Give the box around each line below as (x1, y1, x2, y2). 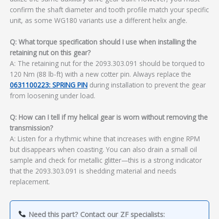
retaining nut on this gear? (10, 48, 90, 58)
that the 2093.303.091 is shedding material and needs (10, 166, 176, 175)
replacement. (10, 176, 50, 186)
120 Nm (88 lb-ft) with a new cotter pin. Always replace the (10, 69, 191, 79)
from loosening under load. (10, 91, 95, 101)
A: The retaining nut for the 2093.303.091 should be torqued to (10, 59, 205, 68)
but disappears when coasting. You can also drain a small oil (10, 144, 197, 154)
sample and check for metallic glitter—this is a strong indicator (10, 155, 202, 165)
